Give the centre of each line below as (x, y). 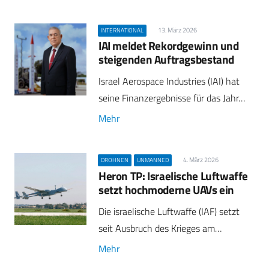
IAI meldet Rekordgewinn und (169, 45)
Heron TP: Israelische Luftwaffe (174, 175)
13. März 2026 (177, 30)
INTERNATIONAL (122, 30)
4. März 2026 (201, 160)
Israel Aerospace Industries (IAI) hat (169, 81)
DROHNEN (115, 160)
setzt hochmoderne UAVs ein (167, 189)
